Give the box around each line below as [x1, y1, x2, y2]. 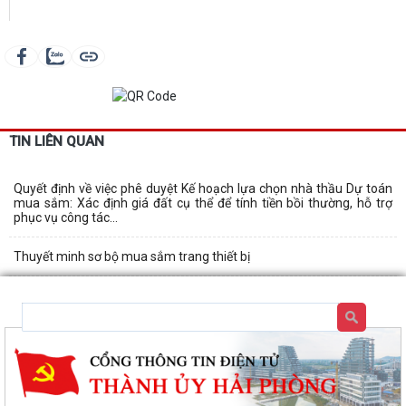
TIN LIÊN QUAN [9, 132, 104, 150]
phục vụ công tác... [14, 209, 118, 225]
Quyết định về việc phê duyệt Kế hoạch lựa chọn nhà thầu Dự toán [14, 180, 392, 196]
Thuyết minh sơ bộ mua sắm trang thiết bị [14, 248, 250, 264]
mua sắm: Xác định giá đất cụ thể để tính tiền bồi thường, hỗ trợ [14, 195, 392, 210]
